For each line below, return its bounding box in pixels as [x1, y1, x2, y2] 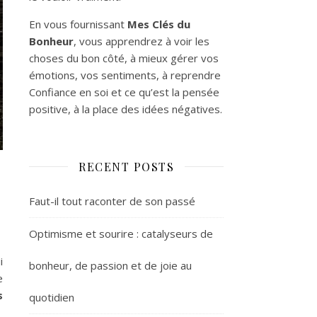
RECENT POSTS [79, 158, 174, 174]
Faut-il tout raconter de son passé [29, 193, 195, 208]
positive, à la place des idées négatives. [29, 101, 222, 116]
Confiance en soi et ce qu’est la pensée [29, 84, 219, 99]
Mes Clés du [127, 16, 190, 31]
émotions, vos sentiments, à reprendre [29, 67, 221, 82]
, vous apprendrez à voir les [74, 33, 209, 48]
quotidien [29, 289, 74, 304]
